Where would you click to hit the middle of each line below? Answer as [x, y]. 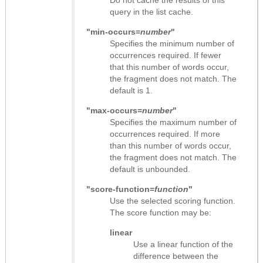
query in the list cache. [151, 11]
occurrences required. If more [165, 134]
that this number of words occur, [169, 67]
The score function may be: [161, 212]
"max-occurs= [114, 110]
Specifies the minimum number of [172, 43]
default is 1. [131, 90]
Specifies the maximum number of [173, 122]
